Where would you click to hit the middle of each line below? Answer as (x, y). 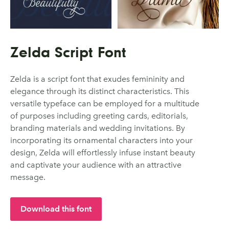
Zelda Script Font (68, 52)
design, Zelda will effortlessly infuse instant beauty (103, 153)
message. (28, 177)
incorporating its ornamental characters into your (101, 141)
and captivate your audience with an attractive (96, 165)
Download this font (56, 209)
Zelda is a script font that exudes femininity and (97, 79)
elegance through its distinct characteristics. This (100, 91)
